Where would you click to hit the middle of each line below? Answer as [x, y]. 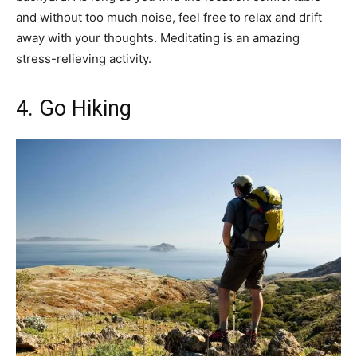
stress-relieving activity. [84, 58]
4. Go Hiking [74, 108]
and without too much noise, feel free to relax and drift [169, 17]
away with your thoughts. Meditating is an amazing [158, 37]
